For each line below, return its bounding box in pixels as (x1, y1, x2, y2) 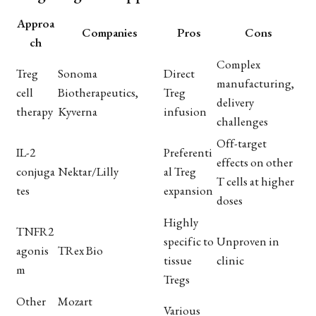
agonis (16, 242, 49, 258)
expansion (164, 182, 213, 198)
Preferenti (164, 144, 212, 160)
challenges (217, 113, 268, 129)
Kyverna (58, 103, 97, 119)
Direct (164, 65, 195, 81)
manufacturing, (217, 75, 294, 91)
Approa (17, 15, 54, 31)
